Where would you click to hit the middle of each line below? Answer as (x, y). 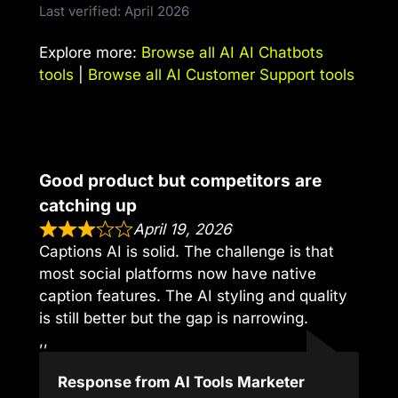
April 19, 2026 (183, 230)
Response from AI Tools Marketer (182, 382)
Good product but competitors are (180, 181)
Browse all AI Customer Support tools (221, 75)
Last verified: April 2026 (114, 12)
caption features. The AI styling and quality (193, 296)
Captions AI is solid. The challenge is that (187, 252)
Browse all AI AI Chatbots (232, 53)
